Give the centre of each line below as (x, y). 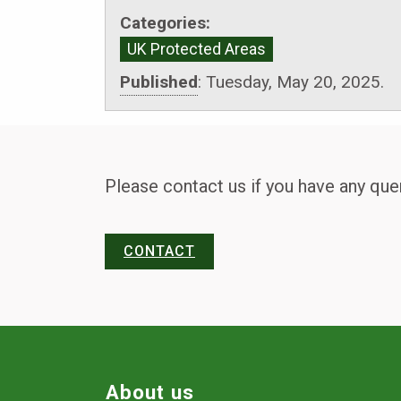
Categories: (165, 22)
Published (159, 81)
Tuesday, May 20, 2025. (295, 81)
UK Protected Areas (196, 49)
